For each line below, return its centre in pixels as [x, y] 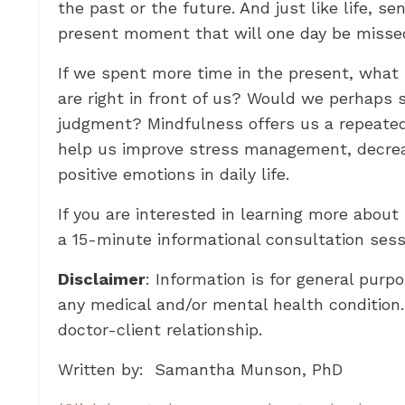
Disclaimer [102, 279]
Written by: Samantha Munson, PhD [200, 370]
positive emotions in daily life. [176, 174]
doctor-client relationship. [163, 330]
